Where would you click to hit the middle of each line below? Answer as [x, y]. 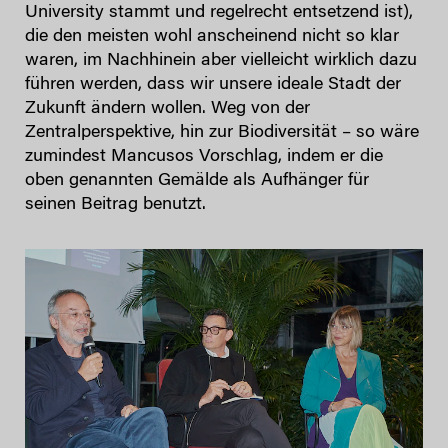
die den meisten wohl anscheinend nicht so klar [212, 36]
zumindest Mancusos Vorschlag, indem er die [204, 156]
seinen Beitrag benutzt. [115, 204]
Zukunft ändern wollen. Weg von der [167, 108]
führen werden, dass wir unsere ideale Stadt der [213, 84]
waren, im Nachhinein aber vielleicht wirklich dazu [221, 60]
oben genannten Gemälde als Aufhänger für [197, 180]
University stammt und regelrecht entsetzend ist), [219, 12]
